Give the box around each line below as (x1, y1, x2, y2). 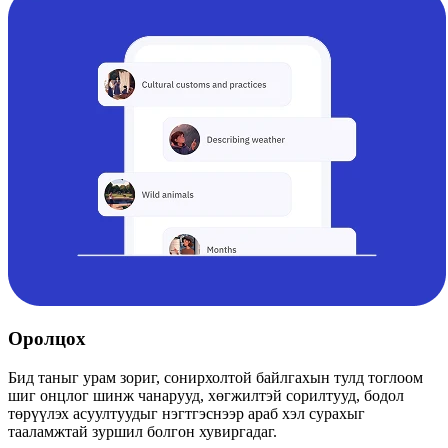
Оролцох (8, 328, 86, 350)
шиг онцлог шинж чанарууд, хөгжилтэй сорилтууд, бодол (8, 387, 404, 405)
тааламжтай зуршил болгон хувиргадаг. (8, 423, 277, 441)
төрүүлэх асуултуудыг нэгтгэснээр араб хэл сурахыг (8, 405, 365, 423)
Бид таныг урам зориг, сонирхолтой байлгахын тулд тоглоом (8, 369, 423, 387)
